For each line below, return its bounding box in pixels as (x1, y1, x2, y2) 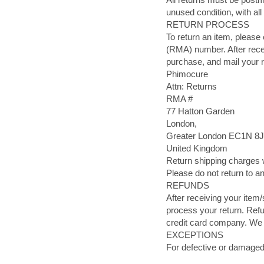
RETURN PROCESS (166, 19, 249, 30)
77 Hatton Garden (166, 106, 239, 117)
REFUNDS (166, 180, 209, 191)
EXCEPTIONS (166, 230, 233, 240)
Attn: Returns (166, 81, 217, 92)
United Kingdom (166, 143, 232, 154)
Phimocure (166, 69, 208, 80)
